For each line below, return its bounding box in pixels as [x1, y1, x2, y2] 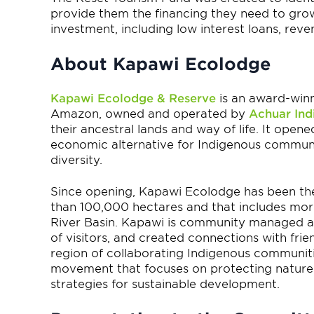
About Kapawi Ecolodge [50, 53, 271, 74]
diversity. [50, 153, 106, 168]
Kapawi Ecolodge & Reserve [50, 92, 216, 106]
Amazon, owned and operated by [50, 107, 249, 121]
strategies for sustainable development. [50, 277, 280, 291]
